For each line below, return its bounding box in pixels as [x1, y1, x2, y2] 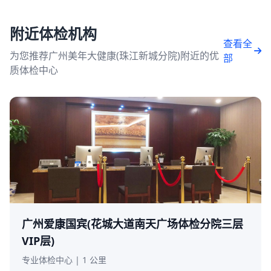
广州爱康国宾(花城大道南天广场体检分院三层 [22, 217, 243, 231]
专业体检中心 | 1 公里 [22, 254, 106, 266]
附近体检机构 [10, 24, 97, 44]
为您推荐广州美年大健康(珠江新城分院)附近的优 [10, 49, 219, 62]
